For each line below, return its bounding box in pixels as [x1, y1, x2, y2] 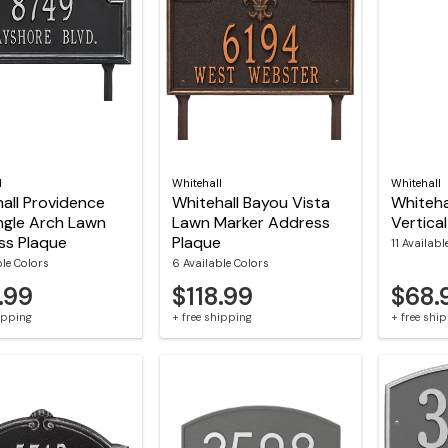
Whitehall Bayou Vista [171, 191, 330, 213]
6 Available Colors [171, 255, 269, 270]
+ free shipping [171, 309, 252, 324]
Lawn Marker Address [171, 211, 330, 233]
